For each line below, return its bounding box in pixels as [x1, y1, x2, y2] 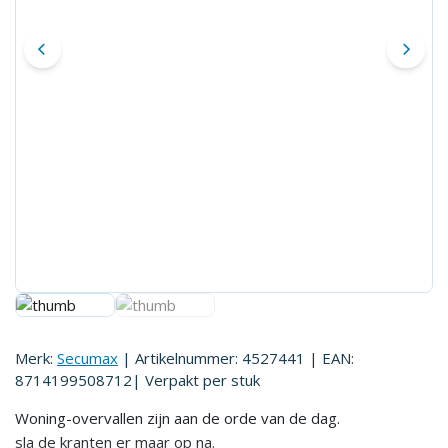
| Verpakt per [132, 370, 227, 390]
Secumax [57, 348, 118, 368]
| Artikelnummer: [122, 348, 242, 368]
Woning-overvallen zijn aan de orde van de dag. [15, 408, 340, 428]
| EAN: [309, 348, 354, 368]
